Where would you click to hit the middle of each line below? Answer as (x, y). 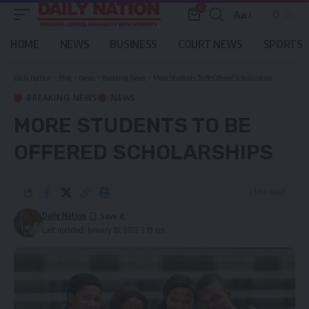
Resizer (250, 39)
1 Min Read (267, 192)
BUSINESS (133, 44)
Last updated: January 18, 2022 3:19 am (103, 230)
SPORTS (283, 44)
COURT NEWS (210, 44)
